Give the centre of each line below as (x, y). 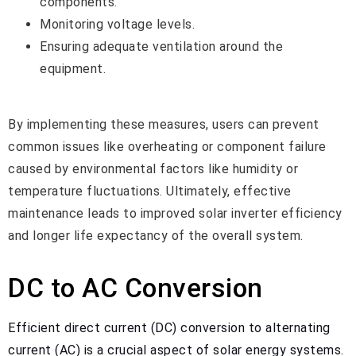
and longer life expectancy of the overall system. (156, 236)
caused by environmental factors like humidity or (153, 169)
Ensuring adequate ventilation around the (161, 46)
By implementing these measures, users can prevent (164, 125)
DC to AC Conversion (135, 288)
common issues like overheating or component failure (167, 147)
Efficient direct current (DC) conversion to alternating (169, 327)
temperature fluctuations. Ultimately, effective (150, 192)
